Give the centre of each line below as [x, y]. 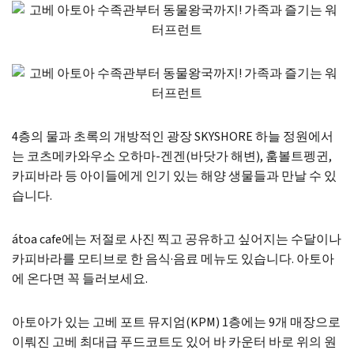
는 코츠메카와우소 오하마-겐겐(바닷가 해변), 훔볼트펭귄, [172, 156]
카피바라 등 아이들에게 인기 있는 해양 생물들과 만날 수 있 [174, 176]
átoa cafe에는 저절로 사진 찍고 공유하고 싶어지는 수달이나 [177, 239]
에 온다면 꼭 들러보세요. [80, 279]
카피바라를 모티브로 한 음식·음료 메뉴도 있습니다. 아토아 [173, 259]
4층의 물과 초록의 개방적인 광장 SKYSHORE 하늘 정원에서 [173, 137]
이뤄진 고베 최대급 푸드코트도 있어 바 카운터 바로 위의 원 [174, 342]
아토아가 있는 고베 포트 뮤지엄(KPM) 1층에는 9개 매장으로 [176, 322]
